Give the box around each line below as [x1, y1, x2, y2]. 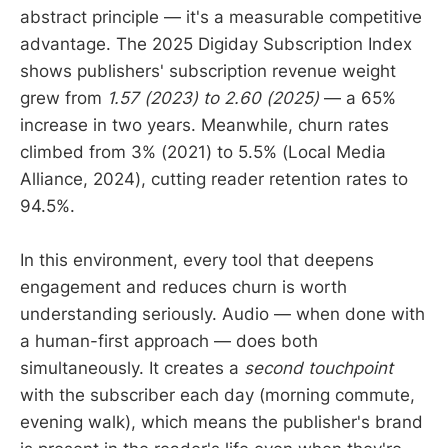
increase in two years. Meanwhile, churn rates [20, 115, 389, 136]
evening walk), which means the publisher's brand [20, 412, 423, 433]
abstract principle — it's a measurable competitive [20, 7, 422, 28]
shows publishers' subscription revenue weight [20, 61, 396, 82]
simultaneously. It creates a [20, 358, 244, 379]
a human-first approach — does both [20, 331, 318, 352]
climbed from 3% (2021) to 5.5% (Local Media [20, 142, 386, 163]
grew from [20, 88, 107, 109]
